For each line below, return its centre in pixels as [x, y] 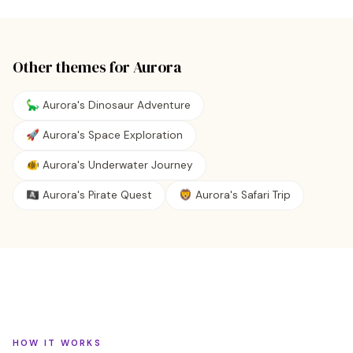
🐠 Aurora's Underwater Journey [110, 165]
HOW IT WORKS [57, 343]
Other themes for [73, 67]
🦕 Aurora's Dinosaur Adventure [108, 105]
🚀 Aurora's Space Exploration [104, 135]
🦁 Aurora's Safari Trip [235, 195]
